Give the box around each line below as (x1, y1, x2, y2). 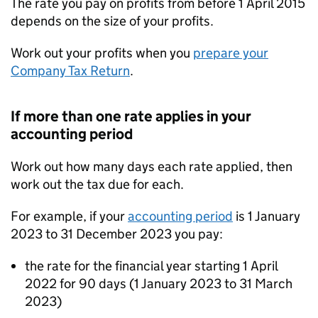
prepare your (193, 45, 268, 62)
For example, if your (11, 208, 128, 225)
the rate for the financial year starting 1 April (25, 258, 278, 275)
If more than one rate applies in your (11, 107, 251, 126)
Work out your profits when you (11, 45, 193, 62)
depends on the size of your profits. (11, 13, 214, 30)
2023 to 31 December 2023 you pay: (11, 226, 223, 243)
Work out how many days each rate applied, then (11, 158, 292, 175)
